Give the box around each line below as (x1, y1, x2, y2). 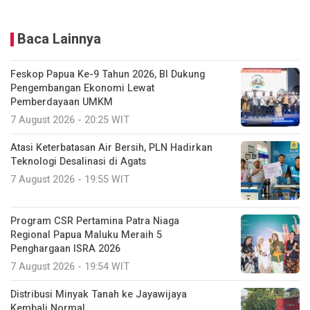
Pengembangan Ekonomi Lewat (10, 81, 154, 96)
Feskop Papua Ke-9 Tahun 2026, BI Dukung (10, 67, 205, 82)
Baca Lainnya (17, 29, 101, 50)
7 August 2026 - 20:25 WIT (10, 113, 129, 128)
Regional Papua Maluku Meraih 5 (10, 228, 162, 243)
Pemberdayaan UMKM (10, 95, 113, 110)
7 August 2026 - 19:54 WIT (10, 259, 129, 275)
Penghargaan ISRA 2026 (10, 241, 120, 257)
